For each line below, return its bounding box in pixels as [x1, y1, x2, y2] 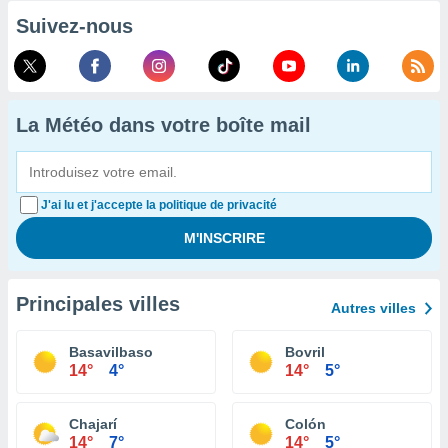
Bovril [285, 344, 325, 360]
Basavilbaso [69, 344, 153, 360]
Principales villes [16, 293, 180, 315]
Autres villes [331, 300, 416, 316]
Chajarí [69, 416, 117, 432]
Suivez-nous [16, 15, 133, 37]
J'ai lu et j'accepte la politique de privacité [41, 198, 277, 212]
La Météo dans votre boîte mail [16, 114, 311, 136]
